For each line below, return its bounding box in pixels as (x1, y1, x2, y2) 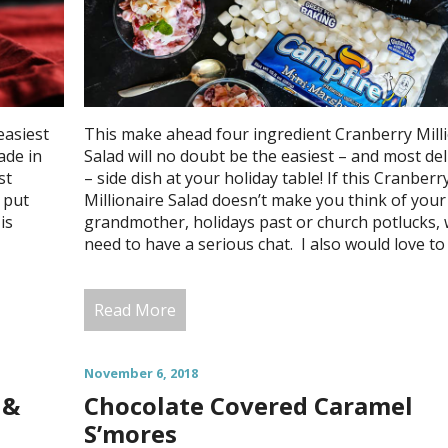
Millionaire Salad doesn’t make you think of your (83, 188, 446, 211)
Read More (93, 298, 176, 321)
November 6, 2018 (83, 363, 198, 382)
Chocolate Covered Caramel (83, 388, 413, 422)
